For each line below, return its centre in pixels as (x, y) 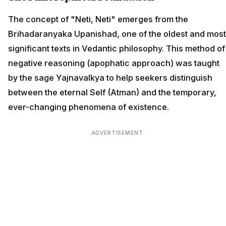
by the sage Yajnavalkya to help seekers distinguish (110, 77)
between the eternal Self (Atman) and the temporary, (112, 92)
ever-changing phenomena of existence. (89, 107)
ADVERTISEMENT (117, 133)
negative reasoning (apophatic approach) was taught (114, 63)
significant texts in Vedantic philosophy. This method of (117, 48)
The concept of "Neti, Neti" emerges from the (98, 19)
